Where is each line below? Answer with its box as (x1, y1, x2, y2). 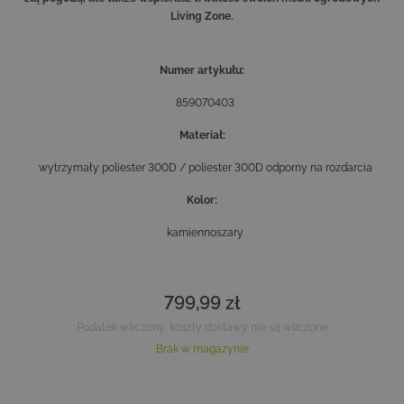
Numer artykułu (160, 63, 242, 77)
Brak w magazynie (155, 342, 249, 355)
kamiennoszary (167, 225, 243, 239)
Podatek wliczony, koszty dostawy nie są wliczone (76, 320, 328, 334)
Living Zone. (170, 9, 234, 23)
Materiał (179, 128, 223, 142)
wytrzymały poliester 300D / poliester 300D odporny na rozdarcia (38, 161, 372, 174)
